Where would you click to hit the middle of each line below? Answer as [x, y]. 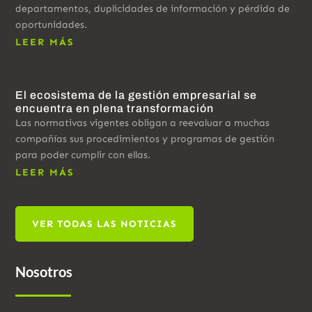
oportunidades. [52, 24]
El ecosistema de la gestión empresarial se [136, 95]
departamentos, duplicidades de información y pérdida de [153, 8]
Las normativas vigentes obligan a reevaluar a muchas [143, 123]
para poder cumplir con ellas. [83, 155]
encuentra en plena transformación [115, 108]
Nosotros [44, 271]
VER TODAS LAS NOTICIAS [105, 224]
